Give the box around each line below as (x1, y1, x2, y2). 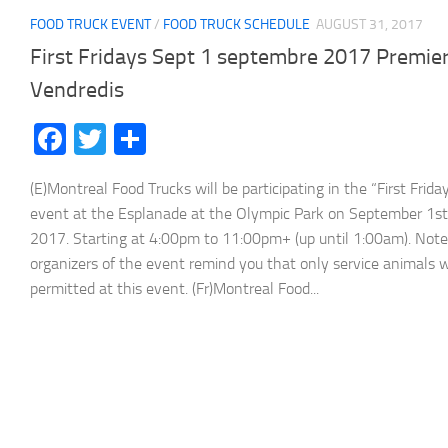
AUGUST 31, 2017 (316, 15, 423, 33)
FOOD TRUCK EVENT (30, 15, 151, 33)
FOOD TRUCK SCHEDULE (163, 15, 310, 33)
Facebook (66, 119, 195, 158)
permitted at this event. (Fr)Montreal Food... (30, 278, 319, 298)
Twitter (106, 119, 203, 158)
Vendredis (30, 76, 124, 103)
